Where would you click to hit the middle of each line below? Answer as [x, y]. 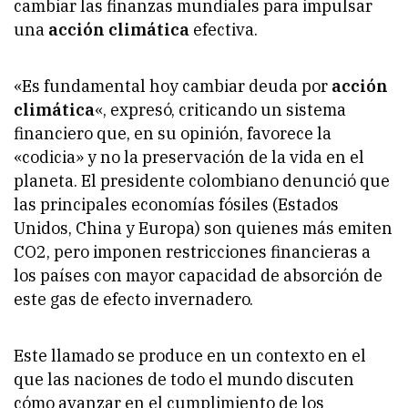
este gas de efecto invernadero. [133, 300]
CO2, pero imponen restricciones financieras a [192, 252]
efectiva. [224, 30]
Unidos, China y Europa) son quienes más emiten [203, 229]
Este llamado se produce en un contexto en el [190, 356]
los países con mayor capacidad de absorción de [198, 276]
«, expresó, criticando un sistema [220, 110]
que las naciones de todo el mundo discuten [184, 380]
